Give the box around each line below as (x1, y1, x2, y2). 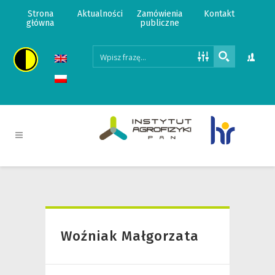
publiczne (140, 18, 180, 28)
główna (26, 18, 55, 28)
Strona (27, 9, 53, 19)
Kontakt (204, 9, 235, 19)
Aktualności (77, 9, 123, 19)
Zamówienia (137, 9, 183, 19)
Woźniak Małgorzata (61, 228, 199, 244)
